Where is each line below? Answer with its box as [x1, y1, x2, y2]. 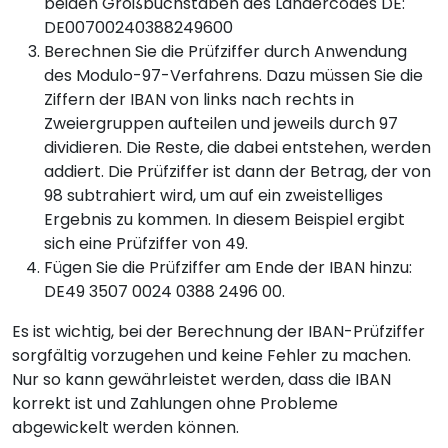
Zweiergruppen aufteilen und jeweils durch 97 [44, 111, 398, 135]
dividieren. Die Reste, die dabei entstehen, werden [44, 135, 431, 159]
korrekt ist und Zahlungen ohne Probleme [12, 391, 338, 415]
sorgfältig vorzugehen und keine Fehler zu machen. [12, 343, 411, 367]
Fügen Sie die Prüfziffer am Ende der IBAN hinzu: [44, 255, 412, 279]
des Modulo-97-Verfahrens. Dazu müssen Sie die [44, 63, 423, 87]
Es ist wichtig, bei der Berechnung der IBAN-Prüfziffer [12, 319, 425, 343]
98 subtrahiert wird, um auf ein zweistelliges [44, 183, 383, 207]
